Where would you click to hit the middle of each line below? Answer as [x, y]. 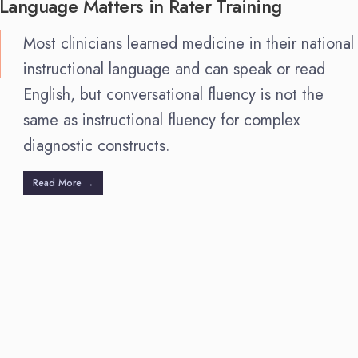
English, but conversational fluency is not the [173, 94]
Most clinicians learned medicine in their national [189, 43]
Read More [57, 183]
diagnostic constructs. [97, 145]
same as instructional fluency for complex [161, 120]
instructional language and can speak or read [174, 69]
